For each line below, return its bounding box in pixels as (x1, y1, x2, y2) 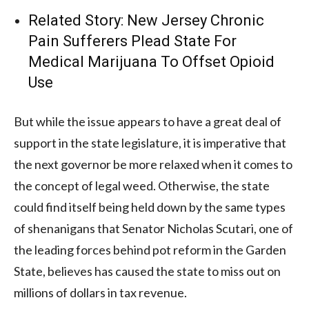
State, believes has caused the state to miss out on (14, 263, 281, 279)
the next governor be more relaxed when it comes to (14, 156, 292, 172)
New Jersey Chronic (127, 11, 264, 29)
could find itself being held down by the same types (14, 199, 286, 215)
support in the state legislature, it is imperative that (14, 134, 286, 150)
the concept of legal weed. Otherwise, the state (14, 177, 270, 193)
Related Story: (28, 11, 127, 29)
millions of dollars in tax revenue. (14, 284, 187, 300)
